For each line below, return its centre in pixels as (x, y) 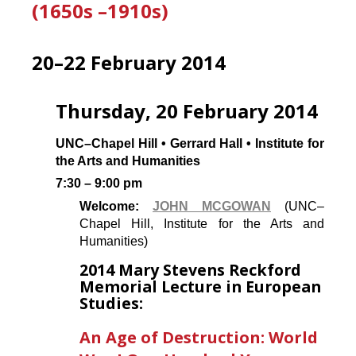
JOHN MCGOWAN (212, 206)
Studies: (111, 303)
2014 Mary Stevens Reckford (190, 270)
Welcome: (116, 206)
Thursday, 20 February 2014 (187, 110)
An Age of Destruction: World (199, 338)
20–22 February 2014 (129, 62)
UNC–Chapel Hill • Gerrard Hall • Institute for (190, 143)
